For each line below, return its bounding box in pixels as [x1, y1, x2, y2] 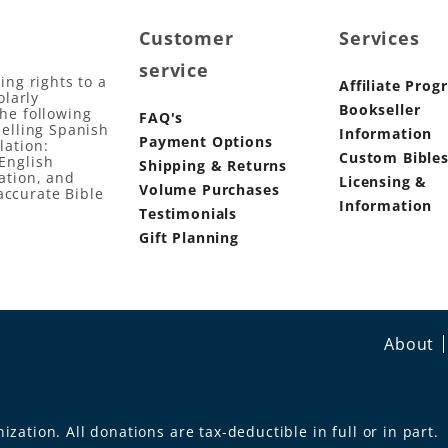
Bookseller [339, 99, 421, 119]
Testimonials [139, 203, 238, 223]
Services [339, 25, 420, 50]
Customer [139, 25, 234, 50]
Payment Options [139, 131, 273, 151]
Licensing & [339, 171, 428, 191]
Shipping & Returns [139, 155, 288, 175]
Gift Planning [139, 227, 239, 247]
